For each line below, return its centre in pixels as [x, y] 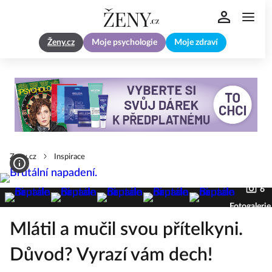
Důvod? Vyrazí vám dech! [111, 255]
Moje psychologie [124, 43]
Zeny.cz [23, 157]
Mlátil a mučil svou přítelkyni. [126, 230]
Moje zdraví [196, 43]
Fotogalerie [250, 207]
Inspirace [70, 157]
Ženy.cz [61, 43]
